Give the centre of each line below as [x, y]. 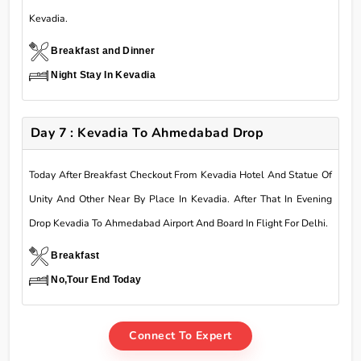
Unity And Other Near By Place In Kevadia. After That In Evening [180, 199]
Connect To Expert [180, 335]
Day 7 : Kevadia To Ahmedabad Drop [147, 133]
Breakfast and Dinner [103, 50]
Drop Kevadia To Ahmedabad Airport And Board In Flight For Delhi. [178, 223]
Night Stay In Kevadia [103, 75]
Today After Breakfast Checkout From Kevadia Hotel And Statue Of [180, 174]
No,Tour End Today [96, 279]
